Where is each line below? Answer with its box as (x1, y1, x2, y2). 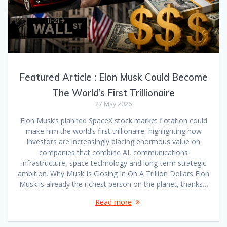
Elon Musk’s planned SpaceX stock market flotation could (20, 115, 207, 125)
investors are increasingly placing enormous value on (27, 136, 200, 146)
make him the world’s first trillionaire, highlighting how (25, 126, 202, 136)
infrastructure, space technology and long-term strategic (21, 158, 206, 168)
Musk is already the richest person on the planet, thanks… (19, 179, 208, 189)
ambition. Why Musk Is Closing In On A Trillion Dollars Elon (18, 168, 209, 178)
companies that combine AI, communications (39, 147, 188, 157)
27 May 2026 (95, 99, 132, 108)
